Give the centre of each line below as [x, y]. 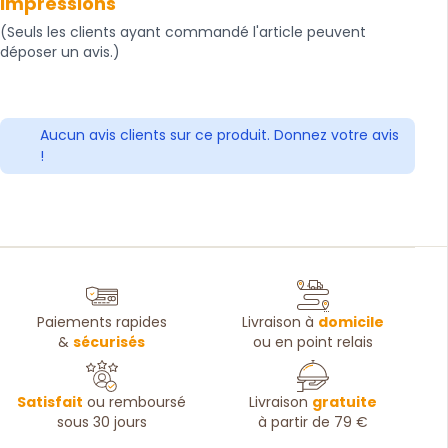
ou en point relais [313, 342]
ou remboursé [135, 402]
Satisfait [50, 402]
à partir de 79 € [313, 422]
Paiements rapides [101, 322]
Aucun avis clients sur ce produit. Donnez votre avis [219, 134]
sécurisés [109, 342]
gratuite [345, 402]
